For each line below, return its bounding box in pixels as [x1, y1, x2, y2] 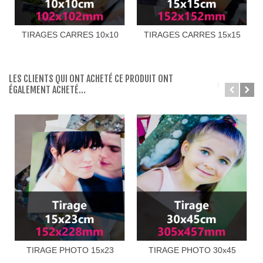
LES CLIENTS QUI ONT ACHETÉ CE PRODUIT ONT [9, 73, 173, 85]
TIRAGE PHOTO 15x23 [26, 245, 114, 255]
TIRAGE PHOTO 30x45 [148, 245, 236, 255]
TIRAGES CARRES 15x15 [143, 30, 241, 40]
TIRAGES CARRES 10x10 [21, 30, 119, 40]
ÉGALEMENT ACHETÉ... [9, 84, 86, 96]
